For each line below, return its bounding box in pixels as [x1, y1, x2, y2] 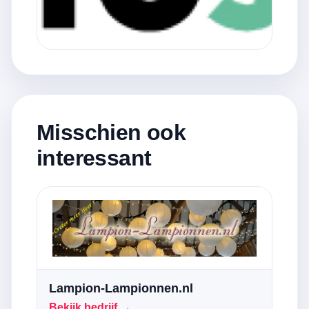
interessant [37, 146, 152, 170]
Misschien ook [37, 120, 186, 145]
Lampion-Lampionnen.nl [49, 281, 193, 295]
